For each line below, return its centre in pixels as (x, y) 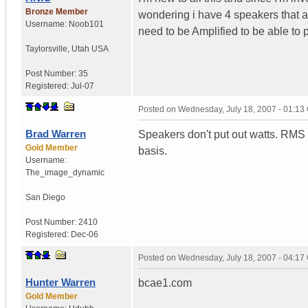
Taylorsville (46, 48)
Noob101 (86, 24)
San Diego (45, 197)
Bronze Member (57, 11)
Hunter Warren (60, 282)
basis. (153, 151)
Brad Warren (56, 133)
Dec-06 (85, 234)
